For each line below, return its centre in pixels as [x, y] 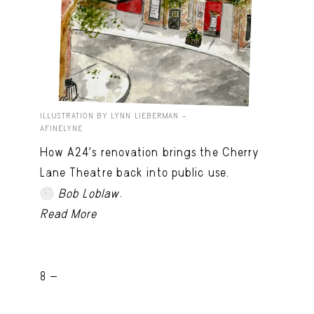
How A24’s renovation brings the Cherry [150, 152]
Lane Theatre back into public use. [136, 172]
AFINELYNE [61, 128]
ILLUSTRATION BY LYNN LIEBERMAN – [113, 116]
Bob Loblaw [89, 193]
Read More [68, 213]
